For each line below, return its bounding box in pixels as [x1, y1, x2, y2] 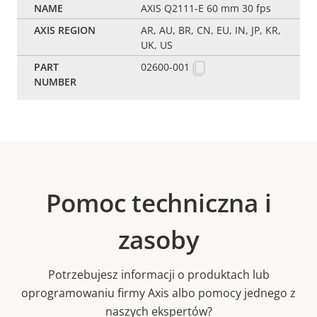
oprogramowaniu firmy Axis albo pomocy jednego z [21, 285, 296, 301]
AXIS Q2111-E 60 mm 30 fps [141, 1, 272, 16]
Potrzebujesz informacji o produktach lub [47, 267, 270, 283]
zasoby [117, 223, 200, 257]
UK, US [141, 38, 173, 52]
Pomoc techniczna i [45, 186, 272, 220]
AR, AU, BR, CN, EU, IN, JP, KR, [141, 23, 282, 38]
